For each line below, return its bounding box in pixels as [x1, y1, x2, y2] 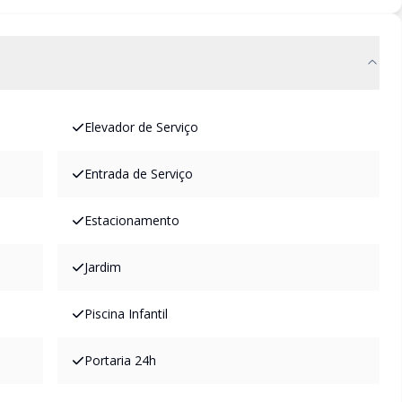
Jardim [84, 258, 121, 275]
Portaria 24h [84, 352, 156, 369]
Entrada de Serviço [84, 165, 193, 182]
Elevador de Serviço [84, 118, 198, 135]
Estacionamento [84, 212, 179, 229]
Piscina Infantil [84, 305, 168, 322]
